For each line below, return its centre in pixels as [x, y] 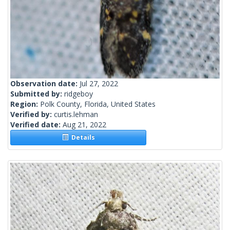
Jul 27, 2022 [99, 84]
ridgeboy [79, 94]
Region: [25, 104]
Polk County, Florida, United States [98, 104]
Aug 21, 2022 [84, 125]
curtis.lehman [76, 114]
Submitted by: [37, 94]
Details [81, 138]
